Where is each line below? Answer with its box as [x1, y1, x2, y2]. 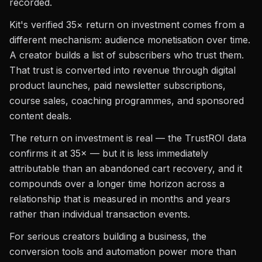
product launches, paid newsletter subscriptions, [9, 80, 226, 91]
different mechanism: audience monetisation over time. [9, 34, 250, 46]
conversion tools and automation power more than [9, 246, 236, 257]
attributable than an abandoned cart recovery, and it [9, 163, 242, 174]
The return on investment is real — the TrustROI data [9, 132, 246, 144]
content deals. [9, 110, 71, 122]
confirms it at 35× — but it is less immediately [9, 147, 208, 159]
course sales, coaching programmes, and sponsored [9, 95, 244, 106]
